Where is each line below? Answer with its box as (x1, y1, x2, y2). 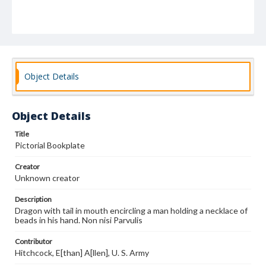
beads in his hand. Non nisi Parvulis (15, 215, 142, 225)
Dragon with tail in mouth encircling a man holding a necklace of (15, 205, 248, 216)
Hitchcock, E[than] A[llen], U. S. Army (15, 248, 149, 258)
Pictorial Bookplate (15, 140, 85, 150)
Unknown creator (15, 173, 80, 183)
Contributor (15, 237, 52, 246)
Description (15, 195, 52, 204)
